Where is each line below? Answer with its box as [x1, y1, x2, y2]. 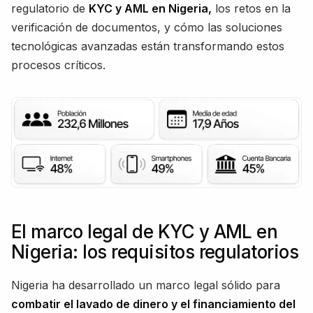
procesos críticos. [11, 57, 105, 72]
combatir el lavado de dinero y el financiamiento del [11, 296, 296, 311]
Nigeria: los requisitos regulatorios [11, 240, 299, 263]
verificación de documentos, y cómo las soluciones [11, 20, 282, 34]
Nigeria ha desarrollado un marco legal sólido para [11, 277, 280, 292]
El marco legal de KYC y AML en [11, 220, 278, 242]
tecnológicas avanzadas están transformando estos [11, 38, 284, 53]
